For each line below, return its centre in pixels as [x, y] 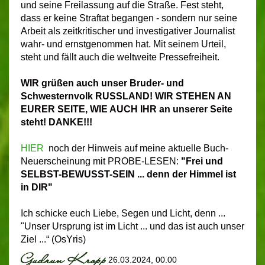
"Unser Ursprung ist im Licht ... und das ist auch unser [132, 227]
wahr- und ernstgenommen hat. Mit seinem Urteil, [123, 44]
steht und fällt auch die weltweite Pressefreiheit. [120, 57]
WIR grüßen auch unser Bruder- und [102, 83]
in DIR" [37, 188]
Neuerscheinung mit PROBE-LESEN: [101, 161]
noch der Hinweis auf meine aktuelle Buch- [137, 148]
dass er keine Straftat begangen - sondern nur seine [129, 18]
